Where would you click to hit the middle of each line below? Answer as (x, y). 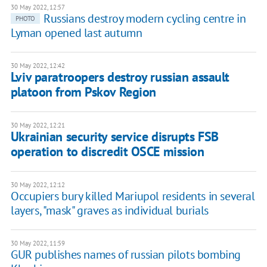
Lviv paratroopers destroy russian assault (120, 77)
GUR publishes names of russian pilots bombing (125, 255)
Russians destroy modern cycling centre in (145, 19)
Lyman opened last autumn (76, 33)
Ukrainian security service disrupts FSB (114, 137)
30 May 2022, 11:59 (38, 243)
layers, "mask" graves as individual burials (109, 211)
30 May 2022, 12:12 (38, 185)
